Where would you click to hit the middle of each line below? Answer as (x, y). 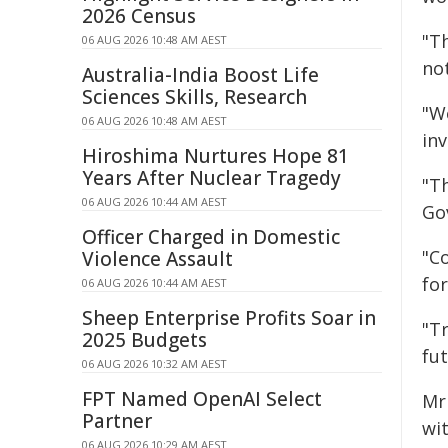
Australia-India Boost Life (200, 75)
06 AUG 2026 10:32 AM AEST (154, 363)
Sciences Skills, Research (194, 97)
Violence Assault (157, 259)
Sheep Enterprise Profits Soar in (229, 318)
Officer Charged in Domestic (211, 237)
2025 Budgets (144, 340)
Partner (117, 421)
